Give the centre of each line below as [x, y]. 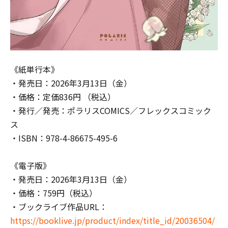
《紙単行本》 [35, 69]
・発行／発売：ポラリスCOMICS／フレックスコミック [111, 110]
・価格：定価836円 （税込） [63, 96]
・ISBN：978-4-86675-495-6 [64, 138]
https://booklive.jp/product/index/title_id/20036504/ [112, 220]
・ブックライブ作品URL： [59, 206]
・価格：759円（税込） [54, 193]
